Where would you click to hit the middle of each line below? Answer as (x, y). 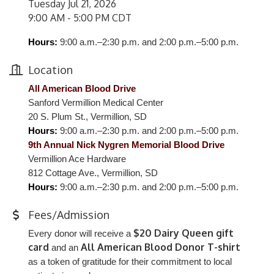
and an (65, 248)
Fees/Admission (69, 215)
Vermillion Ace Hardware (77, 159)
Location (50, 70)
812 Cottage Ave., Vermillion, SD (93, 173)
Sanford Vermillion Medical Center (96, 103)
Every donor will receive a (81, 234)
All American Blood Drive (82, 89)
